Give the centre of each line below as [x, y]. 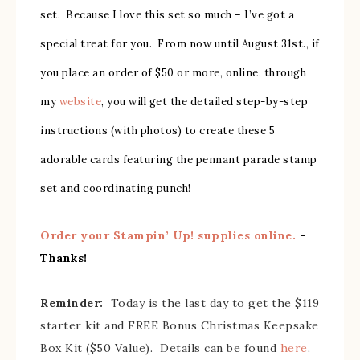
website [80, 102]
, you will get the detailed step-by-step [205, 102]
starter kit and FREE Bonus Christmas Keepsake [180, 325]
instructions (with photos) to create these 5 [157, 131]
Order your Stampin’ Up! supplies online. [168, 235]
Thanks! [64, 258]
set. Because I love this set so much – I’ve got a [167, 15]
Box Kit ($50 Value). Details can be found [160, 348]
